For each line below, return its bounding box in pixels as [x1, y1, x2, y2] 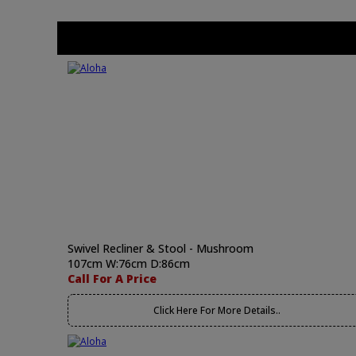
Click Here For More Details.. [153, 304, 281, 317]
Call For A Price [68, 271, 157, 286]
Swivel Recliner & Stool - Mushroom [68, 241, 253, 256]
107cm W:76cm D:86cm [68, 256, 190, 271]
